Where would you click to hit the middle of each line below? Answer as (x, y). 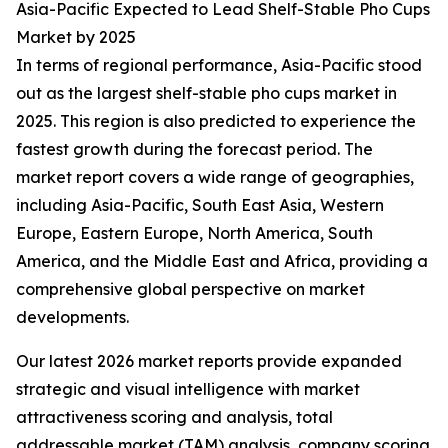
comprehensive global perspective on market (190, 289)
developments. (72, 317)
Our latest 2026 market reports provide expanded (209, 361)
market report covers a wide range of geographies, (215, 177)
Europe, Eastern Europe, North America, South (194, 233)
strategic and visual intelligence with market (188, 389)
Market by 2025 (76, 37)
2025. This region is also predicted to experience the (216, 121)
